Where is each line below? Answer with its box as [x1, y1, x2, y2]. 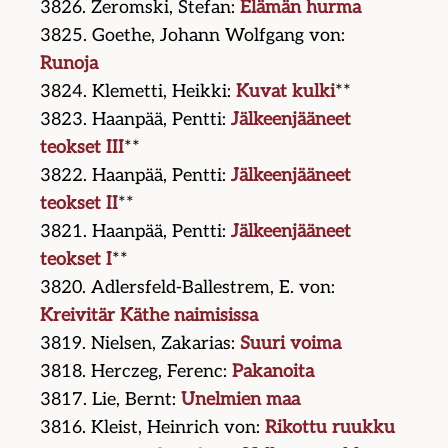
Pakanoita [232, 361, 315, 383]
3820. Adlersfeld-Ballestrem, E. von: [40, 277, 336, 299]
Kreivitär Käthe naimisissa [40, 305, 259, 327]
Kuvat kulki [236, 81, 336, 103]
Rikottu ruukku [265, 417, 396, 439]
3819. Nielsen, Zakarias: [40, 333, 241, 355]
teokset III [40, 137, 125, 159]
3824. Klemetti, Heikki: [40, 81, 237, 103]
